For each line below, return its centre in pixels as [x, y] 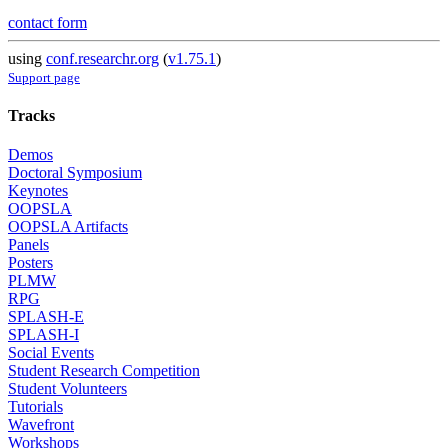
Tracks [31, 115]
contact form [47, 22]
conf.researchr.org [102, 58]
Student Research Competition [104, 371]
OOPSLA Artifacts [68, 227]
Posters [30, 263]
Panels [28, 245]
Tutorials [35, 407]
